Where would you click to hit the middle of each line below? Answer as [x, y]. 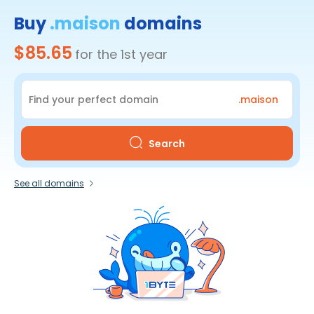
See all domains [49, 183]
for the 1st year [121, 54]
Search [167, 144]
